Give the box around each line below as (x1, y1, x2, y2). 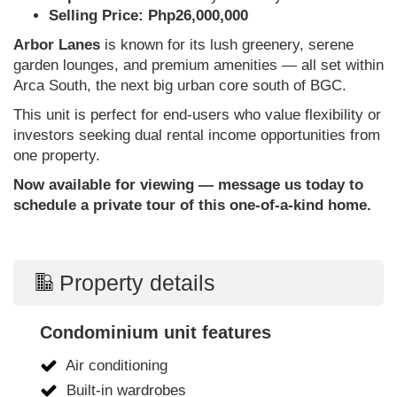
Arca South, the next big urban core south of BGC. (13, 77, 346, 95)
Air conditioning (62, 357, 167, 375)
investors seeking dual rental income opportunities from (13, 127, 380, 144)
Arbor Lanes (13, 36, 100, 54)
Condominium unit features (40, 323, 271, 343)
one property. (13, 147, 100, 165)
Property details (53, 269, 216, 295)
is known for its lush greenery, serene (100, 36, 354, 54)
